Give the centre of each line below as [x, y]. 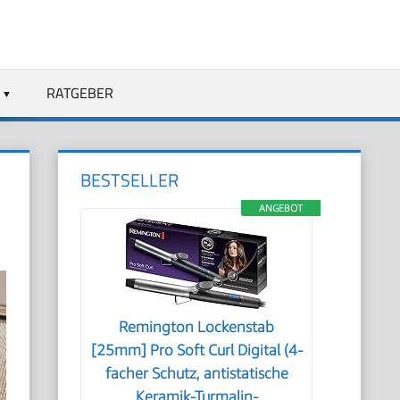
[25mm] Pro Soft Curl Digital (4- [196, 350]
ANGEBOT [280, 208]
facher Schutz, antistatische [196, 373]
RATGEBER [79, 92]
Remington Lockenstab [197, 327]
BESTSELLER [130, 180]
